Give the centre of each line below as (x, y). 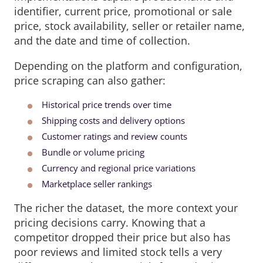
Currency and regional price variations (118, 168)
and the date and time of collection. (102, 41)
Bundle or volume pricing (93, 152)
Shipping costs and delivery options (113, 121)
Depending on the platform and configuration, (128, 66)
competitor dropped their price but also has (122, 237)
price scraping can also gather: (90, 81)
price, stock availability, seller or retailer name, (129, 26)
